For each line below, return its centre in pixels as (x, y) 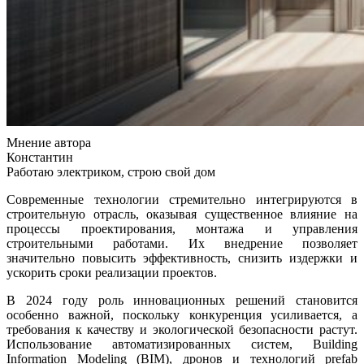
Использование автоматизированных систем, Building (182, 344)
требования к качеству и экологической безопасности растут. (182, 330)
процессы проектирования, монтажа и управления (182, 229)
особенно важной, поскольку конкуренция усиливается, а (182, 315)
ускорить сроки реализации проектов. (112, 273)
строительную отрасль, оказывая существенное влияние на (182, 214)
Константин (40, 158)
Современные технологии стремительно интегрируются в (182, 200)
